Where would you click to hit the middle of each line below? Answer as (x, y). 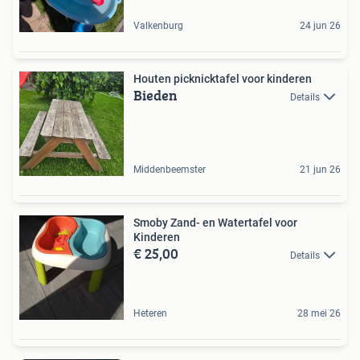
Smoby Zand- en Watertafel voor (215, 222)
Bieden (155, 95)
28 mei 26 (319, 313)
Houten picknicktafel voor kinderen (223, 78)
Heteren (150, 313)
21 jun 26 (320, 169)
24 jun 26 (320, 25)
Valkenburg (158, 25)
